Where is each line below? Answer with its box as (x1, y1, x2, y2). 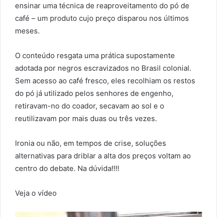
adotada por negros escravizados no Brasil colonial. (15, 63, 191, 73)
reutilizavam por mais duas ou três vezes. (15, 113, 157, 123)
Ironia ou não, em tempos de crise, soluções (15, 138, 166, 148)
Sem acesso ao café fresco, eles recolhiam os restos (15, 76, 195, 85)
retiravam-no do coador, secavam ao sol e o (15, 101, 164, 110)
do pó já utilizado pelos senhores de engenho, (15, 88, 173, 98)
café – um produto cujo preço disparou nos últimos (15, 13, 189, 23)
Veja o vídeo (15, 188, 57, 198)
